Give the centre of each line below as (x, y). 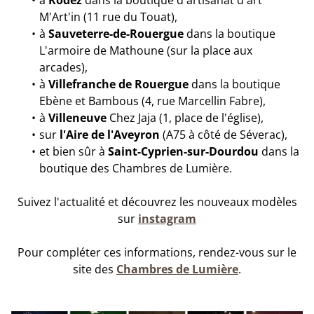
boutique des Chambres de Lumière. (136, 168)
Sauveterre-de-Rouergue (116, 34)
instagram (167, 219)
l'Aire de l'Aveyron (110, 135)
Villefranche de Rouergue (118, 84)
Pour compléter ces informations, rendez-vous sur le (157, 252)
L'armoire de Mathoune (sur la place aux (146, 50)
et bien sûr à (74, 151)
